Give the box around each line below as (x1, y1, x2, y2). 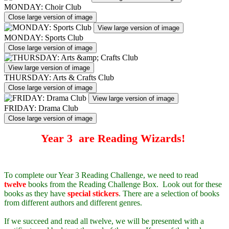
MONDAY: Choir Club (4, 2, 81, 11)
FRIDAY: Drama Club (4, 103, 78, 112)
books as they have (4, 189, 67, 198)
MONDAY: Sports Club (4, 33, 83, 42)
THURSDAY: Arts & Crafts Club (4, 73, 114, 82)
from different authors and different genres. (4, 198, 142, 207)
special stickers (67, 189, 119, 198)
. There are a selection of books (119, 189, 219, 198)
